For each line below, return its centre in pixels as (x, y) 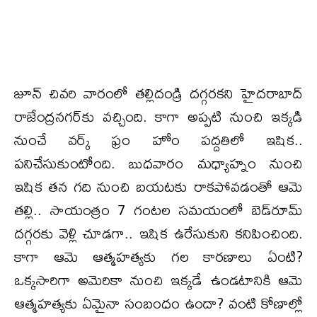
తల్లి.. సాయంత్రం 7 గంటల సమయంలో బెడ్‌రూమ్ (158, 209)
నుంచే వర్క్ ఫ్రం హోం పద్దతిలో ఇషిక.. (158, 139)
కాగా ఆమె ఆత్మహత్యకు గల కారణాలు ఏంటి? (158, 256)
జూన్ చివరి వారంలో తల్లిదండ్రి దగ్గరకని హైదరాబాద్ (158, 93)
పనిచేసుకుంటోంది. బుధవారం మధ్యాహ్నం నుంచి (158, 163)
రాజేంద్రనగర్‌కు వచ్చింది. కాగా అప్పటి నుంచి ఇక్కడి (158, 116)
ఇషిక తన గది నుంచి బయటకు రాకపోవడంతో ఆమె (158, 186)
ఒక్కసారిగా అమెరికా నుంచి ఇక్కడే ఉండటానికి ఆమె (158, 279)
